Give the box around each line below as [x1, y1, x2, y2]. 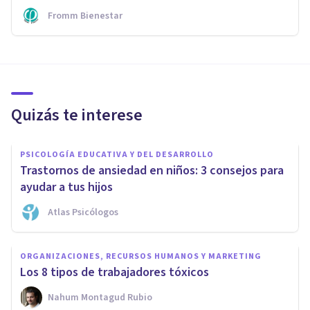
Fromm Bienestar [48, 9, 122, 24]
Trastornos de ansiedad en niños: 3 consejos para [20, 162, 284, 180]
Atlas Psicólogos [48, 206, 118, 220]
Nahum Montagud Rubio [48, 291, 152, 305]
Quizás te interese [11, 103, 143, 128]
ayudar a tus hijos [20, 179, 113, 197]
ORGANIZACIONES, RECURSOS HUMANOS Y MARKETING [20, 250, 262, 263]
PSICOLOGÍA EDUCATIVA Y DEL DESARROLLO [20, 149, 214, 161]
